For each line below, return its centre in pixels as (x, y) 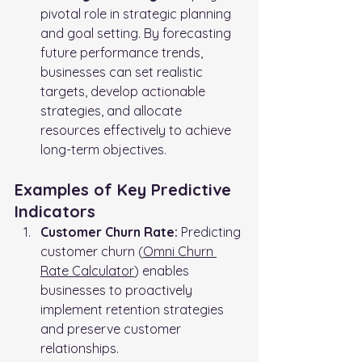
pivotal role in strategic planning (137, 13)
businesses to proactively (118, 290)
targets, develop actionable (124, 91)
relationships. (80, 348)
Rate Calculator (87, 270)
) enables (163, 270)
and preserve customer (112, 328)
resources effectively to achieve (137, 130)
